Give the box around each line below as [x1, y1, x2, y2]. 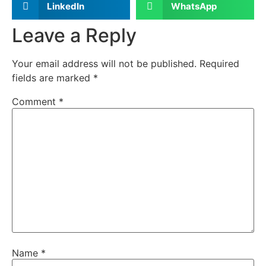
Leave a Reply [12, 24, 137, 47]
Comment [12, 96, 59, 108]
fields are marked [12, 72, 93, 84]
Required [199, 58, 239, 70]
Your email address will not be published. [12, 58, 197, 70]
